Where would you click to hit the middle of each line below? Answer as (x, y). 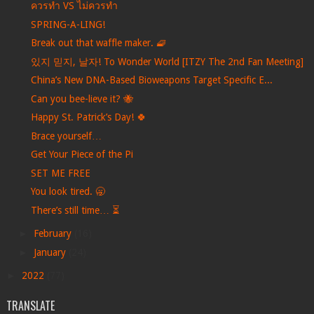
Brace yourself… (66, 136)
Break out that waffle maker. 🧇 (98, 43)
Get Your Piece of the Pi (82, 154)
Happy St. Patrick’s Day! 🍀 (88, 117)
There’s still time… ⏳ (75, 210)
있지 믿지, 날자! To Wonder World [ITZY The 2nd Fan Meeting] (167, 61)
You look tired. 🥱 (68, 191)
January (51, 252)
